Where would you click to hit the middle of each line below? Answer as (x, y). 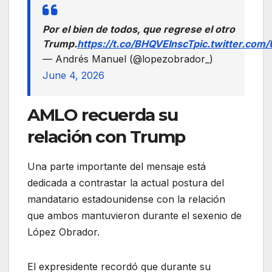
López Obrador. (63, 232)
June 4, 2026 (73, 75)
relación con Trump (106, 136)
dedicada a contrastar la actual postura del (126, 182)
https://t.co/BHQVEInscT (135, 43)
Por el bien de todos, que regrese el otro (139, 29)
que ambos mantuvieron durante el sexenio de (134, 215)
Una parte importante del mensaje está (117, 166)
